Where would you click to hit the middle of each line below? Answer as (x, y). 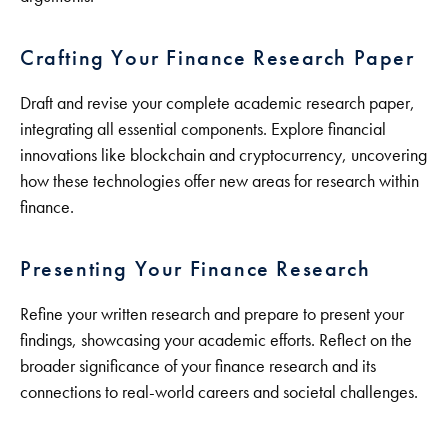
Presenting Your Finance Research (195, 268)
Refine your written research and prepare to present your (212, 314)
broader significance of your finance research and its (198, 366)
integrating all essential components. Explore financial (203, 129)
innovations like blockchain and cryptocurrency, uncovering (223, 155)
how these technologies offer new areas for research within (219, 181)
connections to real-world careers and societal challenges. (219, 392)
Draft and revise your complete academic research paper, (217, 103)
